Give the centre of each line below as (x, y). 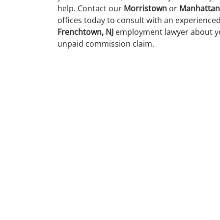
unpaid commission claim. (106, 44)
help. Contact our (91, 8)
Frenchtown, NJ (85, 32)
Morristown (145, 8)
